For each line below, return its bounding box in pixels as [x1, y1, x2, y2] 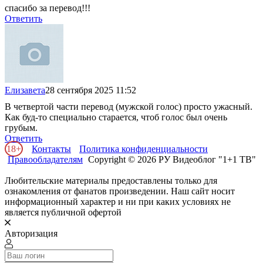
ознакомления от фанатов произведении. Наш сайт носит [5, 186, 235, 196]
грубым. [5, 122, 38, 133]
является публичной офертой [5, 207, 122, 217]
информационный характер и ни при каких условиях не [5, 196, 231, 207]
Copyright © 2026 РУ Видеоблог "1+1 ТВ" [86, 154, 256, 164]
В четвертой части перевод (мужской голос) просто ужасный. [5, 101, 252, 112]
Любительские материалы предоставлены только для [5, 175, 217, 186]
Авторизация [5, 228, 58, 238]
